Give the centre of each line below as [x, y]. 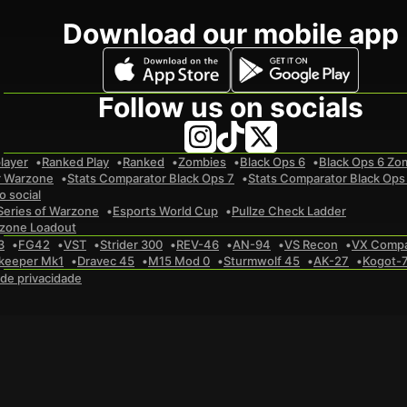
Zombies [202, 162]
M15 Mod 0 [179, 261]
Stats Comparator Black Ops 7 [151, 178]
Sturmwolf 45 [262, 261]
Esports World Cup [165, 211]
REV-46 [198, 244]
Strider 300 [131, 244]
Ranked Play [75, 162]
